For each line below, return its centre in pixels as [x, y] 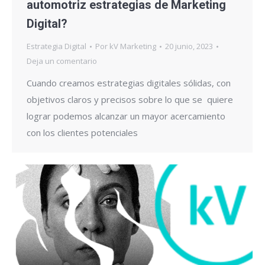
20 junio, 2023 [189, 46]
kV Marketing [133, 46]
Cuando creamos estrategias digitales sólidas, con [129, 83]
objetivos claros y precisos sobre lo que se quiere [130, 100]
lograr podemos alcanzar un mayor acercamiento [126, 116]
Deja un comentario [62, 61]
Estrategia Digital [56, 46]
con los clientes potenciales [82, 133]
